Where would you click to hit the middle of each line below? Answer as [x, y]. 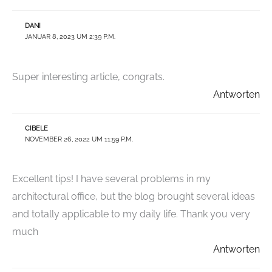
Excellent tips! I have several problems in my [111, 178]
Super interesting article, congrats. [88, 76]
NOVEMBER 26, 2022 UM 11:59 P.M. [79, 139]
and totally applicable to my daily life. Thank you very [131, 214]
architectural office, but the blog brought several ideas [134, 196]
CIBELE [36, 128]
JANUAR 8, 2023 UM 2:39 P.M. [70, 37]
